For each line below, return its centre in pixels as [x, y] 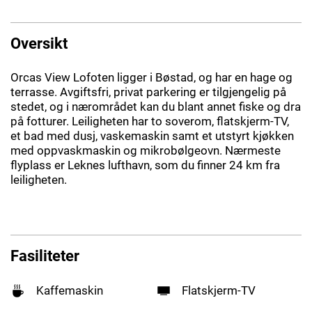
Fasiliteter [45, 256]
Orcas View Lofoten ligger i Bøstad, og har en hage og [151, 77]
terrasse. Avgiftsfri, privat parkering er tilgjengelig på [148, 92]
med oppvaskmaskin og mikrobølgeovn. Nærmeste [146, 150]
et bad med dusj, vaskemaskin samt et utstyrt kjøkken [152, 135]
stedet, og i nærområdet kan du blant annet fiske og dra [156, 106]
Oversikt [39, 43]
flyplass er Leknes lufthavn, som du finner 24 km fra [145, 165]
